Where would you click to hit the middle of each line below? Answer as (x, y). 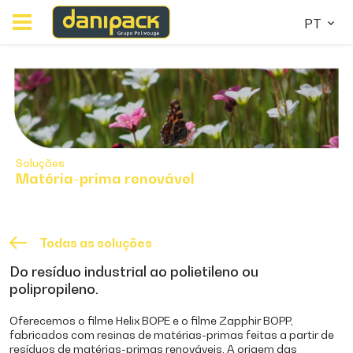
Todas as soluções (96, 242)
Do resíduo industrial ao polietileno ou (134, 271)
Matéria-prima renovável (105, 178)
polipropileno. (54, 288)
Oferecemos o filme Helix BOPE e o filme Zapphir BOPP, (151, 320)
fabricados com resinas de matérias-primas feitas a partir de (172, 334)
